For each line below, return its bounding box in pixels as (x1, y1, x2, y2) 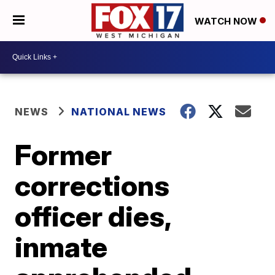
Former (15, 137, 112, 172)
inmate (15, 229, 108, 264)
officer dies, (15, 198, 171, 233)
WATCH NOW (195, 15, 260, 27)
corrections (15, 168, 170, 203)
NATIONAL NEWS (71, 105, 167, 118)
